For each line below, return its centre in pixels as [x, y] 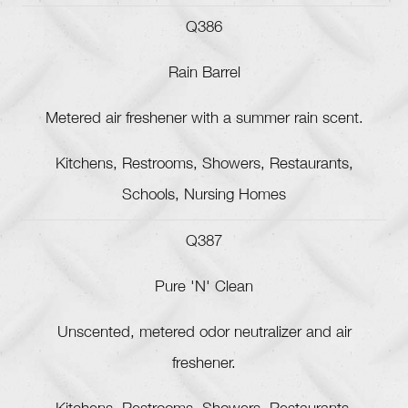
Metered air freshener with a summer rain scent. [204, 120]
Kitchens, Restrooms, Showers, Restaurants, [204, 166]
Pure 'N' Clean [204, 289]
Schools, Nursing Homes [204, 197]
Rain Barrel [204, 75]
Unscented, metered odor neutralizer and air [204, 334]
